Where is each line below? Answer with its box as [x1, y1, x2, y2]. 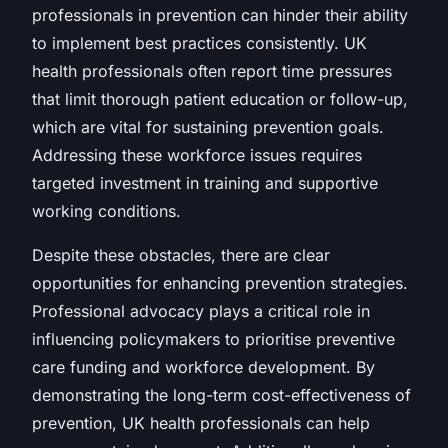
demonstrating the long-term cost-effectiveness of [32, 384, 411, 405]
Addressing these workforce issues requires [32, 144, 362, 165]
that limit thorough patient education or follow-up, [32, 88, 408, 109]
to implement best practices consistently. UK [32, 32, 367, 53]
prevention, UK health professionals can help [32, 412, 370, 433]
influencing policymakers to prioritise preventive [32, 328, 395, 349]
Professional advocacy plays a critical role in [32, 300, 370, 321]
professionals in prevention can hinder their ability [32, 4, 408, 25]
